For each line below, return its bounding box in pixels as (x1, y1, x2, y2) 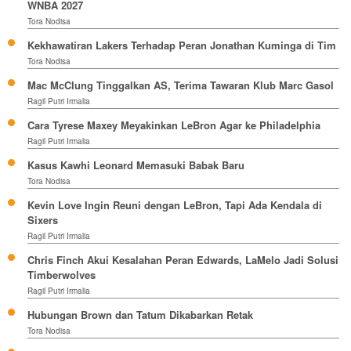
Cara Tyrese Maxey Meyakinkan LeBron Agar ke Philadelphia (27, 117, 320, 132)
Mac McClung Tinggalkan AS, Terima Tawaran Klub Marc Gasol (27, 77, 334, 92)
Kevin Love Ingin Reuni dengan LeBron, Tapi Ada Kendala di (27, 197, 322, 212)
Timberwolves (27, 266, 96, 282)
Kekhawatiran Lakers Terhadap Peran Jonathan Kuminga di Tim (27, 37, 336, 52)
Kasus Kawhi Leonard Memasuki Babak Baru (27, 157, 244, 172)
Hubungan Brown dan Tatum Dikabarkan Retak (27, 306, 253, 322)
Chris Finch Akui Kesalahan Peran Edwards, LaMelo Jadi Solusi (27, 251, 338, 267)
